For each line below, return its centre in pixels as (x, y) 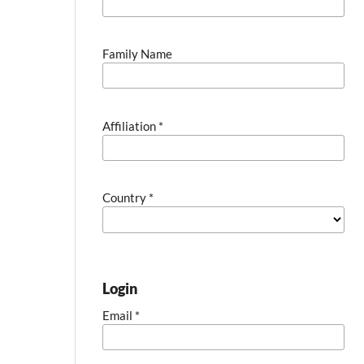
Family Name (138, 54)
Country (126, 198)
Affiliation (131, 126)
